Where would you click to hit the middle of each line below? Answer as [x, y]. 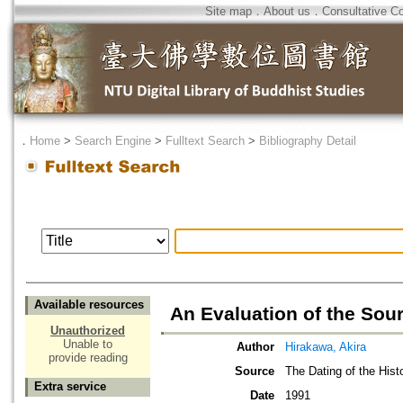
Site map [228, 11]
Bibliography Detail [308, 141]
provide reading [88, 358]
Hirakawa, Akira [326, 347]
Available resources [89, 305]
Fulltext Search [205, 141]
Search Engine [113, 141]
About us [287, 11]
